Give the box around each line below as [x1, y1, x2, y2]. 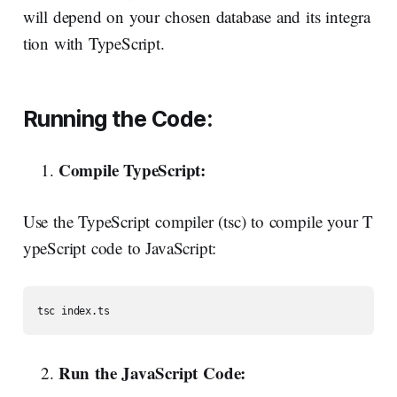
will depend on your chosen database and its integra [22, 5, 371, 28]
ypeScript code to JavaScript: [22, 237, 217, 260]
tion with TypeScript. [22, 32, 165, 55]
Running [22, 105, 107, 133]
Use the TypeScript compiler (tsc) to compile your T [22, 210, 374, 233]
